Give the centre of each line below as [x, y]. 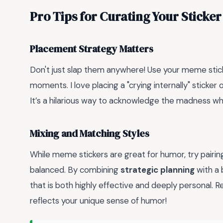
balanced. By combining [75, 169]
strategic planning [158, 169]
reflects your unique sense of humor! [98, 200]
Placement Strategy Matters [92, 49]
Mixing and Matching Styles [90, 134]
